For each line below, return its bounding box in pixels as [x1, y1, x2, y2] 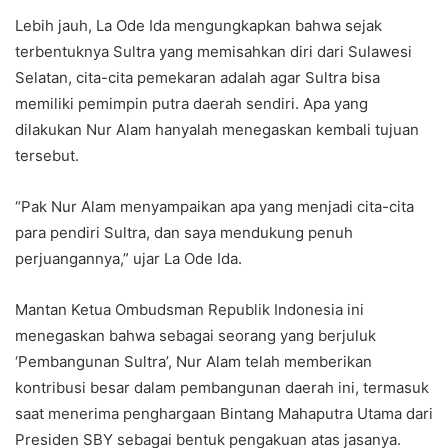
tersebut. [15, 145, 79, 165]
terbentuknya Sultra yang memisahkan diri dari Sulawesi [15, 41, 412, 61]
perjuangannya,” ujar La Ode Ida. [15, 248, 242, 268]
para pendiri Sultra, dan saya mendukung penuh [15, 222, 353, 242]
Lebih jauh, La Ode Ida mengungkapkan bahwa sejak [15, 15, 382, 35]
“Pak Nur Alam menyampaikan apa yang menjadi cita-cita [15, 196, 414, 216]
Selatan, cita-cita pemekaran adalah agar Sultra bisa [15, 67, 380, 87]
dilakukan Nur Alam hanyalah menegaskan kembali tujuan [15, 119, 419, 139]
